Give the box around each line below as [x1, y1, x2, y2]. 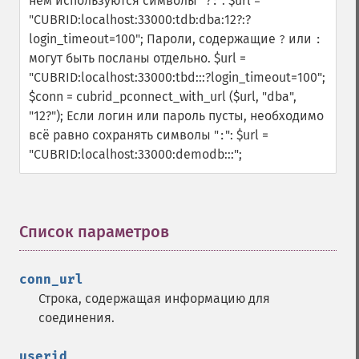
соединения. [38, 310, 115, 325]
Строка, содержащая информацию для [38, 291, 270, 306]
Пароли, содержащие [147, 31, 279, 46]
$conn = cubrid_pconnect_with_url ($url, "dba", [29, 89, 296, 104]
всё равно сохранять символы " [29, 127, 219, 143]
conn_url [19, 272, 83, 287]
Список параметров [19, 222, 169, 241]
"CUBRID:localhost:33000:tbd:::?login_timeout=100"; [29, 70, 325, 85]
